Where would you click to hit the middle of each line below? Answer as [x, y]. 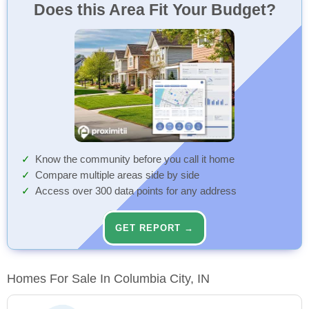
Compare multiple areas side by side [117, 176]
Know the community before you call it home [135, 160]
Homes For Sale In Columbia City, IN [108, 279]
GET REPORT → [154, 228]
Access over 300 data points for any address [136, 191]
